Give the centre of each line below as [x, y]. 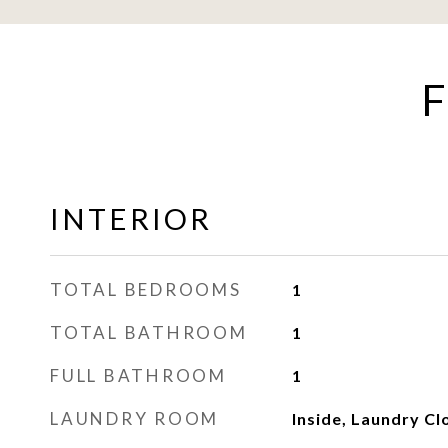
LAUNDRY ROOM [134, 418]
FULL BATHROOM [138, 375]
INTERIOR [131, 218]
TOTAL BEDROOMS [146, 289]
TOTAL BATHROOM [149, 332]
